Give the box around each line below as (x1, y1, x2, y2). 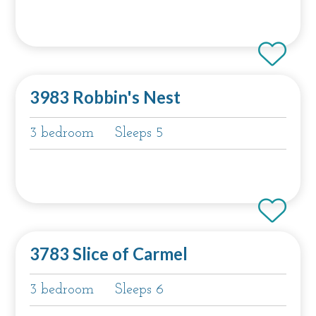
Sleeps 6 (115, 282, 164, 297)
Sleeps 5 (115, 126, 164, 140)
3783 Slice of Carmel (30, 243, 188, 264)
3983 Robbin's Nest (30, 86, 181, 107)
